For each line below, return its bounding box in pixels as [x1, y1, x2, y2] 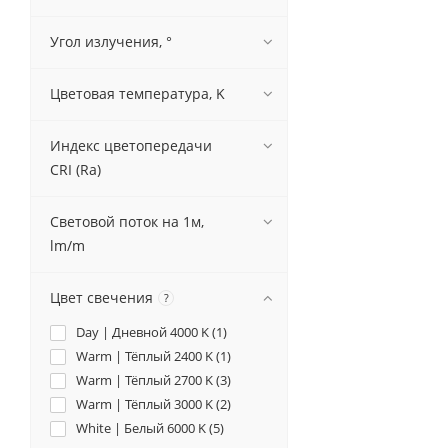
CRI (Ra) [50, 160, 101, 179]
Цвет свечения [50, 288, 153, 307]
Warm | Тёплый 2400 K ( [76, 347, 220, 365]
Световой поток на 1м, [50, 212, 204, 231]
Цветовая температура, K [50, 84, 225, 103]
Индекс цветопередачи [50, 136, 212, 155]
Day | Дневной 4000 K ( [76, 323, 216, 341]
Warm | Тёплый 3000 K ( [76, 395, 220, 413]
